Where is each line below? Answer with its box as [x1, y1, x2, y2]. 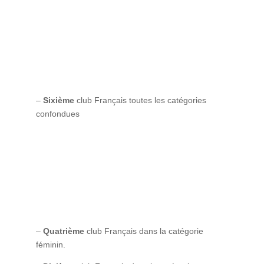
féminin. [35, 239, 65, 249]
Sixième [42, 95, 74, 105]
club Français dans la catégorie [84, 226, 203, 236]
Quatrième [42, 226, 84, 236]
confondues [35, 108, 80, 118]
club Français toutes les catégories [74, 95, 206, 105]
